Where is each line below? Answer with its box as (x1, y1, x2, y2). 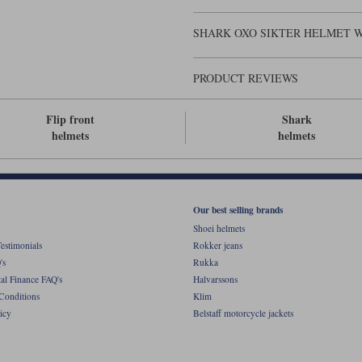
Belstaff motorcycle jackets (193, 307, 293, 320)
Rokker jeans (193, 239, 242, 252)
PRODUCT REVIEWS (193, 70, 298, 86)
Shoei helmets (193, 222, 245, 235)
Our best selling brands (193, 202, 283, 217)
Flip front (45, 111, 95, 128)
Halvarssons (193, 273, 238, 286)
